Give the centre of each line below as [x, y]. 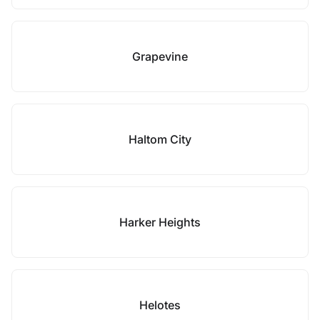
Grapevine [160, 56]
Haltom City [160, 139]
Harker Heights [160, 222]
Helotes [160, 305]
